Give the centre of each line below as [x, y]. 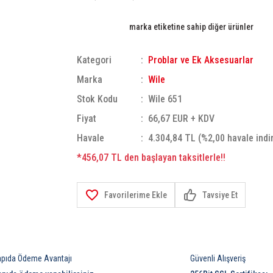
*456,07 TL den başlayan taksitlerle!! [151, 158]
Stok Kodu [97, 99]
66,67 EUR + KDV [182, 119]
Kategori [94, 60]
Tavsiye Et [220, 195]
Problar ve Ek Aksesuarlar [201, 60]
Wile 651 [165, 99]
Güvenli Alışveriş [218, 259]
